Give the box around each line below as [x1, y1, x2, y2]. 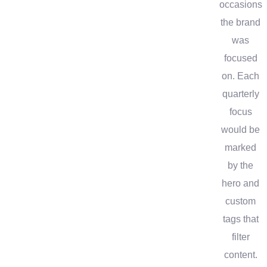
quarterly [222, 88, 259, 99]
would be [221, 124, 260, 135]
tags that [222, 213, 259, 224]
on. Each [222, 70, 260, 81]
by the [228, 160, 254, 170]
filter [231, 231, 250, 242]
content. [223, 249, 257, 260]
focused [223, 52, 257, 63]
